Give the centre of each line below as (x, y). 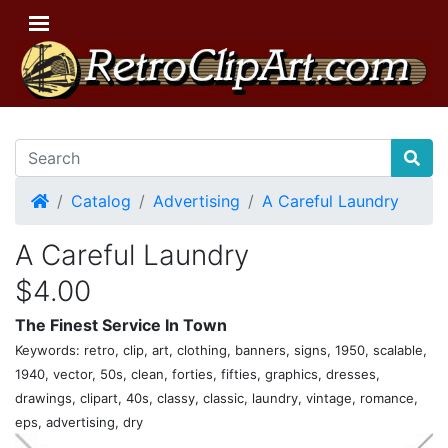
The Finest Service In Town (121, 324)
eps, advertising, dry (79, 421)
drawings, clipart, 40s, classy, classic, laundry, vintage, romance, (216, 397)
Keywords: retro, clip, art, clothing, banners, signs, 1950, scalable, (221, 349)
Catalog (101, 200)
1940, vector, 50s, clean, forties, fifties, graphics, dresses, (197, 373)
